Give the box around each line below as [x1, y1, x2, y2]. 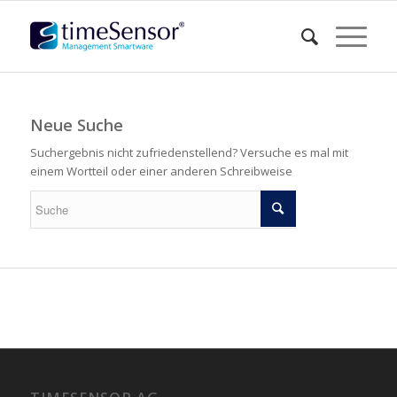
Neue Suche [29, 114, 123, 136]
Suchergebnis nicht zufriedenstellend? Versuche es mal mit [29, 144, 348, 161]
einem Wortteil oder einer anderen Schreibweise [29, 163, 292, 180]
